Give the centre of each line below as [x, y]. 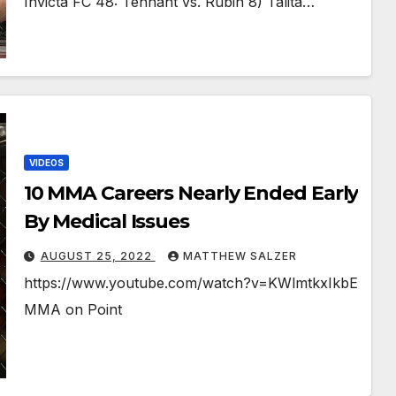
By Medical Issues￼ [106, 222]
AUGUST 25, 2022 [98, 256]
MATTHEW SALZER [240, 256]
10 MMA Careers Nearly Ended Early [191, 194]
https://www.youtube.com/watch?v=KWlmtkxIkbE [190, 283]
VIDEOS [46, 163]
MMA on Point [72, 310]
